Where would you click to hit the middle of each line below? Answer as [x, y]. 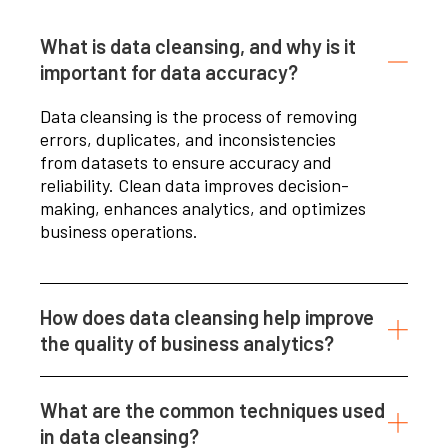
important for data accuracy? [169, 72]
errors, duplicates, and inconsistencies [188, 139]
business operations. [119, 231]
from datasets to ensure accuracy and [186, 162]
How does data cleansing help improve [207, 317]
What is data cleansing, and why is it [198, 46]
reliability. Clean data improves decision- [194, 185]
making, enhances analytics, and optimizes [203, 208]
